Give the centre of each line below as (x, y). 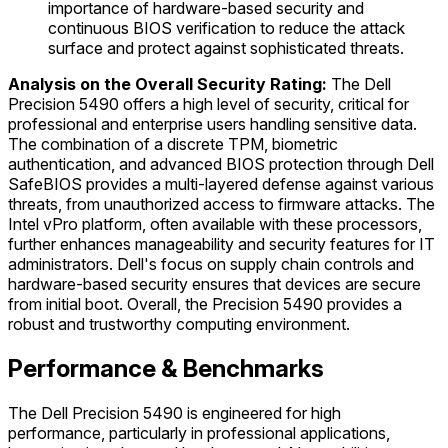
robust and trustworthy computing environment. (179, 324)
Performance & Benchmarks (166, 369)
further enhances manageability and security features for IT (221, 244)
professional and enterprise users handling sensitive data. (212, 124)
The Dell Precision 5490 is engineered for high (174, 413)
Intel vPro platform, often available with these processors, (215, 224)
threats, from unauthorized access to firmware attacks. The (221, 204)
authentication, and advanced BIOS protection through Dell (221, 164)
